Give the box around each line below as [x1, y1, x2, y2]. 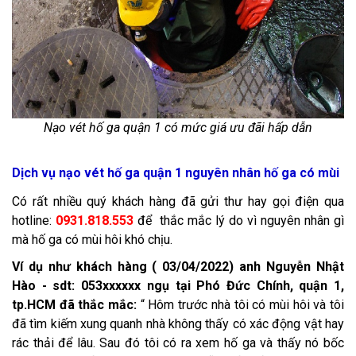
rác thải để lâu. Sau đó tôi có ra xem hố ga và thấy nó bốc [12, 335, 344, 351]
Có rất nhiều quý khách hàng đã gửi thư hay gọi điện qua [12, 194, 344, 210]
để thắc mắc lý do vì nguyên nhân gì [137, 213, 344, 229]
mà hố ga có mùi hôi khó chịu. [12, 232, 172, 248]
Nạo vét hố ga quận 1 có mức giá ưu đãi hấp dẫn [44, 120, 312, 136]
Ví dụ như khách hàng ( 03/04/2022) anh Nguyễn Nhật [12, 259, 344, 275]
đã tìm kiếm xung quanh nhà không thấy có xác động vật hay [12, 316, 344, 332]
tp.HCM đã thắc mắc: [12, 297, 141, 313]
